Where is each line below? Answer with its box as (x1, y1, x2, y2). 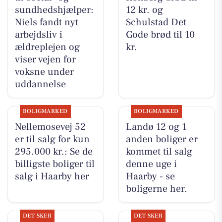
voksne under (14, 65, 74, 79)
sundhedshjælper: (14, 3, 94, 17)
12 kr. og (125, 3, 163, 17)
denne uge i (125, 158, 177, 171)
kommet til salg (125, 145, 192, 159)
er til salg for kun (14, 133, 90, 146)
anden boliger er (125, 133, 198, 146)
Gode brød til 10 (125, 28, 195, 42)
